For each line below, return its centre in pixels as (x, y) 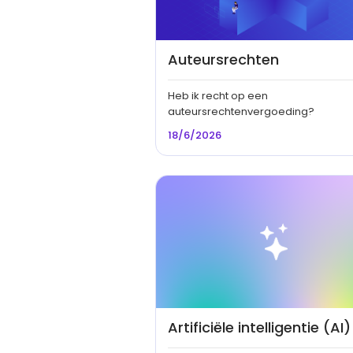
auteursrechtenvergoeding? (241, 112)
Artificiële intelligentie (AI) (259, 328)
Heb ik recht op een (218, 96)
